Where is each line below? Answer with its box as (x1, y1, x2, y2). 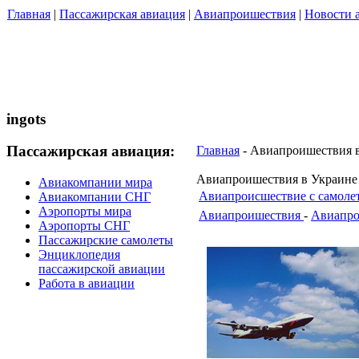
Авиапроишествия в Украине (196, 172, 357, 186)
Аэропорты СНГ (38, 219, 130, 233)
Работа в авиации (38, 276, 135, 291)
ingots (6, 110, 46, 127)
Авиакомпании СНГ (38, 190, 151, 204)
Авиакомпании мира (38, 175, 152, 190)
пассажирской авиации (38, 262, 165, 276)
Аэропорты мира (38, 204, 131, 219)
